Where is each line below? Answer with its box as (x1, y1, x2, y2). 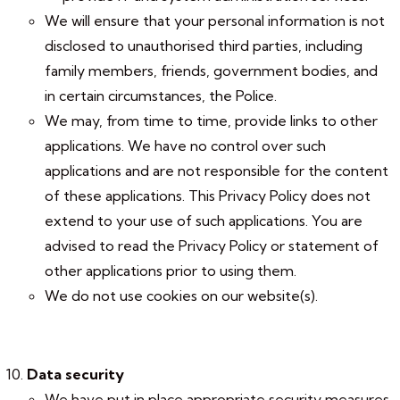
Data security (27, 365, 124, 383)
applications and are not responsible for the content (45, 162, 388, 179)
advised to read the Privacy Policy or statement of (45, 237, 379, 254)
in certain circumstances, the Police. (45, 87, 277, 104)
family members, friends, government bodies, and (45, 62, 378, 79)
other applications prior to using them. (45, 262, 296, 279)
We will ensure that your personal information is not (45, 12, 385, 29)
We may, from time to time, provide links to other (45, 112, 378, 129)
